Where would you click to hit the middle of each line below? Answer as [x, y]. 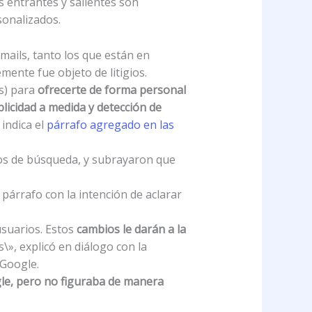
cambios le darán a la [131, 229]
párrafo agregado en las [109, 124]
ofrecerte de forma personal [111, 89]
